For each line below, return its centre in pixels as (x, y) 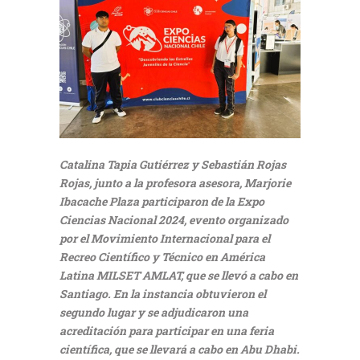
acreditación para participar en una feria (167, 331)
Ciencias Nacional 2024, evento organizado (174, 220)
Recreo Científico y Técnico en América (162, 257)
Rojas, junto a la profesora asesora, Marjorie (175, 183)
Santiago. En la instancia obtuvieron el (163, 294)
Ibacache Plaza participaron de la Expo (162, 201)
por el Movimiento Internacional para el (165, 238)
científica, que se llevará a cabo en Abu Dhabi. (180, 349)
